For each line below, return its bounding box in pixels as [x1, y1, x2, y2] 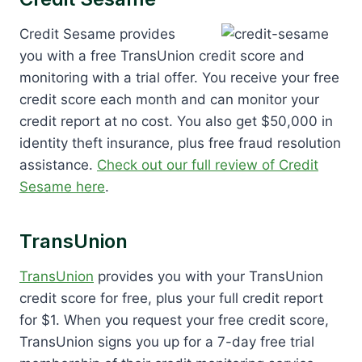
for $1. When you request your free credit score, [19, 311, 329, 328]
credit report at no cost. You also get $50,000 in [19, 112, 333, 129]
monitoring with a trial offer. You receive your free [19, 69, 339, 86]
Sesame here [19, 178, 105, 195]
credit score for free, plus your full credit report [19, 289, 323, 306]
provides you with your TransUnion [94, 267, 323, 284]
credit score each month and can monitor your [19, 90, 319, 107]
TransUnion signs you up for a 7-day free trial [19, 333, 314, 350]
